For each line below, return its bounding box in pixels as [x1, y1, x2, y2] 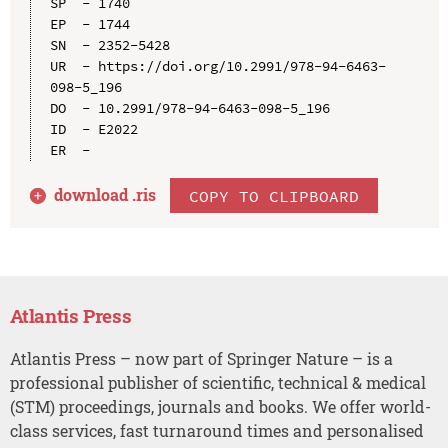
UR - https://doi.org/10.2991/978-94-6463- [49, 57, 386, 76]
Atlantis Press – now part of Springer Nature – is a [9, 348, 393, 370]
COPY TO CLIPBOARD [189, 185, 360, 206]
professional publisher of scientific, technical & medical [9, 372, 426, 394]
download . [54, 184, 137, 206]
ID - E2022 [49, 120, 138, 139]
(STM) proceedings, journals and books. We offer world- [9, 396, 431, 418]
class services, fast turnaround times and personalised [9, 420, 424, 442]
